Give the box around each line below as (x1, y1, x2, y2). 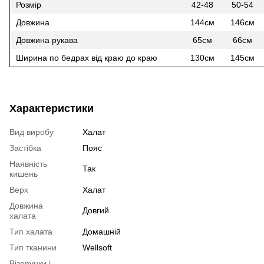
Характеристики (9, 102, 94, 114)
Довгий (82, 205, 109, 215)
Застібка (9, 143, 41, 153)
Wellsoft (82, 242, 112, 252)
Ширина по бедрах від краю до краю (16, 52, 157, 62)
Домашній (82, 226, 121, 236)
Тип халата (9, 226, 52, 236)
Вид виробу (9, 127, 54, 137)
